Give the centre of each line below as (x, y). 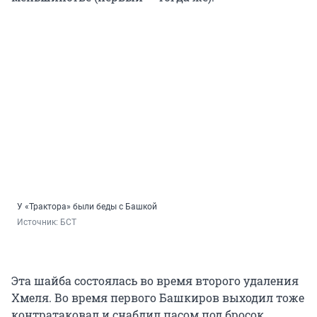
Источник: (39, 222)
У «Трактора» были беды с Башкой (87, 206)
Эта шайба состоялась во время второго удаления (155, 280)
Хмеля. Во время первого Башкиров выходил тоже (158, 297)
